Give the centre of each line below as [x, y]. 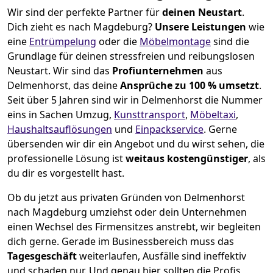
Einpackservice [169, 129]
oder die [118, 42]
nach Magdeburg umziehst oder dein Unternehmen [127, 212]
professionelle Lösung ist [66, 159]
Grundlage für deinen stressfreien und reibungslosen [131, 56]
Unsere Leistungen [200, 27]
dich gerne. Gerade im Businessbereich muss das [121, 242]
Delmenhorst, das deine [64, 86]
